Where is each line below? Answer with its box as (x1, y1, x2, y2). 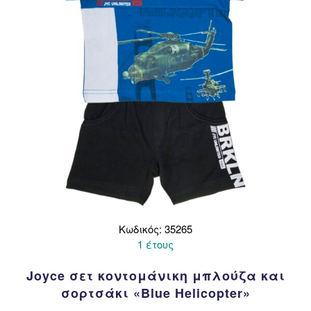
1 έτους (137, 236, 174, 251)
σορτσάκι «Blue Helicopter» (60, 283, 251, 302)
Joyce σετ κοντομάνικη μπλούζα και (26, 266, 285, 285)
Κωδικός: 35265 (119, 221, 192, 236)
